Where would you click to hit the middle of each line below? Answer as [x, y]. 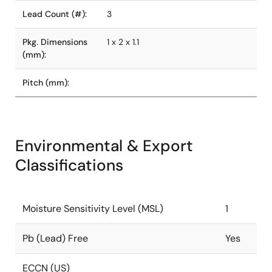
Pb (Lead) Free [55, 238]
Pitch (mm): [46, 83]
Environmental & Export [104, 146]
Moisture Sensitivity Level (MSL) [93, 209]
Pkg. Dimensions [55, 42]
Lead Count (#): [55, 14]
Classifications [69, 165]
